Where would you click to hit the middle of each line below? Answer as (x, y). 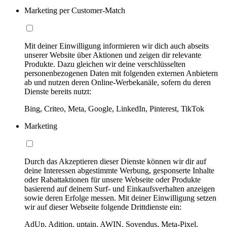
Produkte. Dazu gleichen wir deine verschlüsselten (105, 64)
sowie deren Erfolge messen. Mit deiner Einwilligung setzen (120, 198)
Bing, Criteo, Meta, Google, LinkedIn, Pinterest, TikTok (114, 109)
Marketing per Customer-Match (75, 10)
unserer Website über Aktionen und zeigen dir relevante (113, 55)
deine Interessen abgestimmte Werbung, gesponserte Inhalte (119, 171)
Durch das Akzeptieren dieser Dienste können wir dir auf (115, 161)
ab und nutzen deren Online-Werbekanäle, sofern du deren (118, 82)
